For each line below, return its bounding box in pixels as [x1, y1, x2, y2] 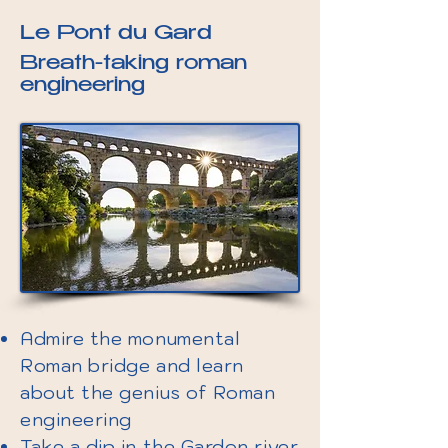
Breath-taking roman [20, 55, 247, 75]
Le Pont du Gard [20, 24, 212, 45]
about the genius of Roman [20, 381, 276, 404]
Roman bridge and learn [20, 354, 244, 377]
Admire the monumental [20, 327, 241, 350]
